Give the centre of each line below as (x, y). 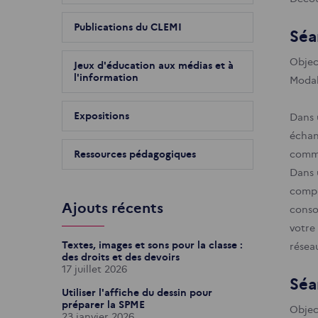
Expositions (102, 115)
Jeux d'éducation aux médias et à (154, 65)
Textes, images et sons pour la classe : (152, 245)
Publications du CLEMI (128, 27)
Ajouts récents (113, 208)
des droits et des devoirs (121, 257)
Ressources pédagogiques (135, 154)
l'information (106, 77)
